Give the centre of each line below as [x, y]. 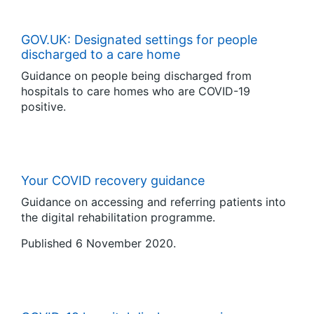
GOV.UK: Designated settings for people [139, 40]
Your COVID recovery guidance [113, 180]
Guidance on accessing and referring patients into [153, 202]
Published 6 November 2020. [98, 243]
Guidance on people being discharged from [136, 76]
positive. [43, 107]
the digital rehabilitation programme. [118, 217]
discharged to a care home [101, 54]
